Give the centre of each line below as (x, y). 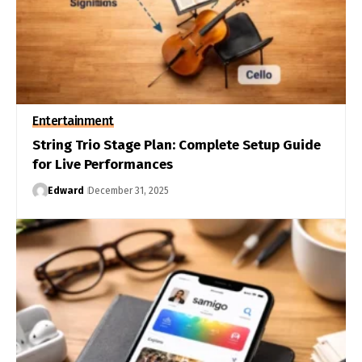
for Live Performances (103, 164)
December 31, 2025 (128, 190)
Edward (65, 190)
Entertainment (73, 120)
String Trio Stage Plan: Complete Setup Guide (177, 145)
